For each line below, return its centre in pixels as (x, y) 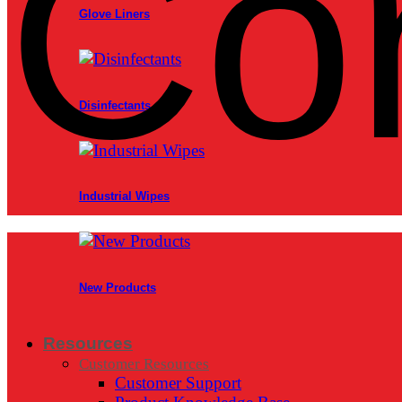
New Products (118, 287)
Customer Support (178, 382)
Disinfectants (115, 105)
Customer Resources (144, 363)
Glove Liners (114, 14)
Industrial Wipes (124, 197)
